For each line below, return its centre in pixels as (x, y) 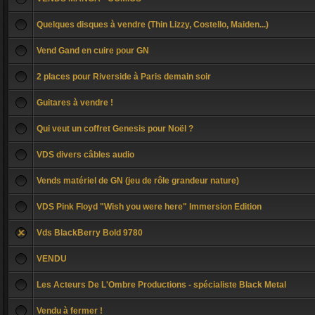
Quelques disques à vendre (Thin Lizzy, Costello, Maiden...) (153, 25)
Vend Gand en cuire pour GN (93, 51)
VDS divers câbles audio (85, 155)
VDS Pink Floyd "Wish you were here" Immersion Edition (149, 207)
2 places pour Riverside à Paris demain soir (124, 77)
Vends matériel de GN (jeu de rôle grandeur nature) (138, 181)
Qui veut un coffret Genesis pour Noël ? (115, 129)
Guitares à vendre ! (75, 103)
